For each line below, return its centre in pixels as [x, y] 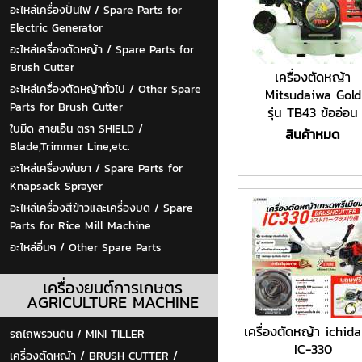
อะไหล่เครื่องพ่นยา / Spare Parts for [96, 168]
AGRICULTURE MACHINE [112, 302]
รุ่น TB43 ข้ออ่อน [313, 112]
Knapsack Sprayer [56, 186]
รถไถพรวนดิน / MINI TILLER [77, 334]
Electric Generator [56, 28]
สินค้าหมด [313, 134]
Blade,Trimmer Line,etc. [70, 147]
